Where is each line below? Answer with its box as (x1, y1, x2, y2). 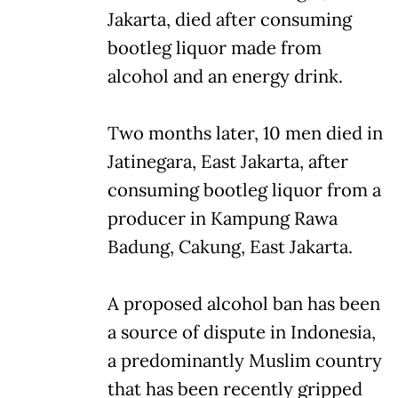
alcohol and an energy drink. (107, 64, 343, 88)
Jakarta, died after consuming (107, 7, 352, 31)
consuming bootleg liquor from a (107, 178, 381, 202)
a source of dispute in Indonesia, (107, 320, 376, 344)
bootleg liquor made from (107, 36, 322, 60)
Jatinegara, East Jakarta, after (107, 149, 348, 173)
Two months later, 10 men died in (107, 121, 383, 145)
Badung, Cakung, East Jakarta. (107, 235, 353, 259)
